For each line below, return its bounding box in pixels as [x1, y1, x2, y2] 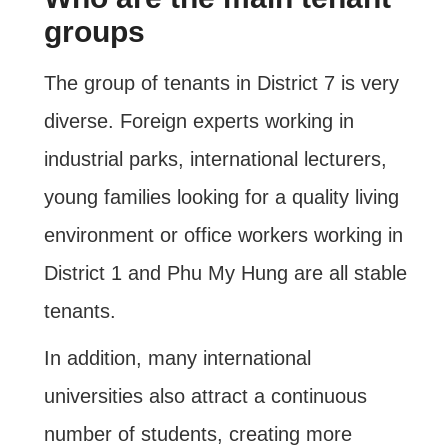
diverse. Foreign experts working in [43, 110, 354, 133]
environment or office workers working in [43, 224, 403, 247]
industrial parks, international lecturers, [43, 148, 387, 171]
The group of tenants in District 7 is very [43, 72, 399, 95]
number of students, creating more [43, 423, 352, 446]
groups [43, 15, 145, 49]
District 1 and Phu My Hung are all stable [43, 262, 407, 285]
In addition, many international [43, 347, 311, 370]
